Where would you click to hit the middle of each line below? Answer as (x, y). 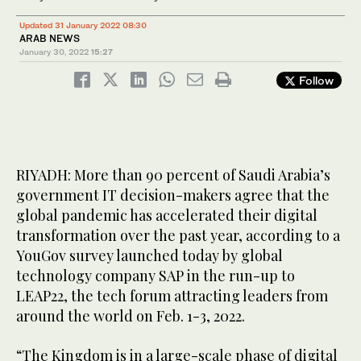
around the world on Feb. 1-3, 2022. (131, 315)
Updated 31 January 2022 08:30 (83, 25)
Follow (315, 80)
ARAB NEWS (50, 38)
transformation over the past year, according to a (178, 235)
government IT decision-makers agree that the (173, 195)
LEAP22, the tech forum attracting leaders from (172, 295)
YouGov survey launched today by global (149, 255)
